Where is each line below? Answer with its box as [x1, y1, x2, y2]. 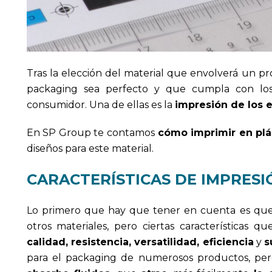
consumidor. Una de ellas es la [26, 98, 175, 110]
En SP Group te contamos [26, 126, 158, 138]
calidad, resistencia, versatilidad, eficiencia [26, 236, 254, 248]
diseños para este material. [26, 142, 154, 154]
